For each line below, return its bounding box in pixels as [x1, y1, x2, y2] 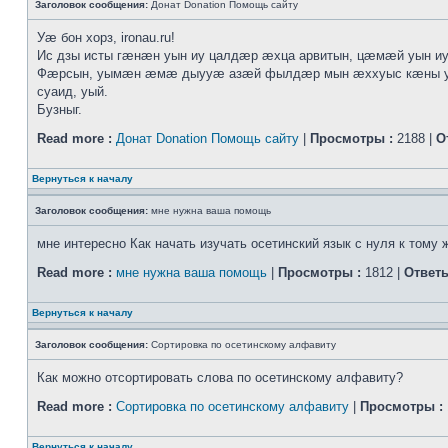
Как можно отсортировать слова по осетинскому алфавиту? [37, 370, 403, 385]
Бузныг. [37, 102, 82, 117]
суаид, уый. [37, 84, 108, 99]
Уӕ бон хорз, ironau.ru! [37, 30, 175, 45]
